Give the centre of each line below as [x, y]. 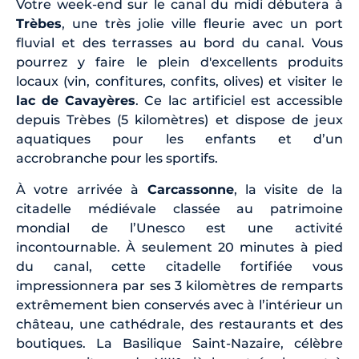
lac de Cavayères [76, 101]
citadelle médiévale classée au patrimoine [179, 209]
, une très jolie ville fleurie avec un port [202, 24]
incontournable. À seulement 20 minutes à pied [179, 248]
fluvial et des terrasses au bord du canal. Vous [179, 43]
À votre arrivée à [82, 190]
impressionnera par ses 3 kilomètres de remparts [179, 286]
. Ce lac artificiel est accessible [240, 101]
